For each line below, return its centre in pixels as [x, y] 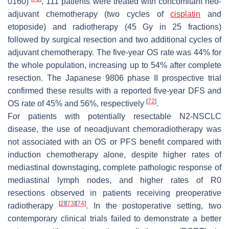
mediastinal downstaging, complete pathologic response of [114, 167]
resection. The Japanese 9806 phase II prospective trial [114, 78]
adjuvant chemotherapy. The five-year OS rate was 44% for [114, 52]
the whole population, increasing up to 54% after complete [114, 65]
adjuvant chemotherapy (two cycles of [89, 14]
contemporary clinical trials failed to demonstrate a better [114, 218]
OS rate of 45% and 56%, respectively [77, 103]
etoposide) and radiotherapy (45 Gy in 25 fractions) [114, 27]
